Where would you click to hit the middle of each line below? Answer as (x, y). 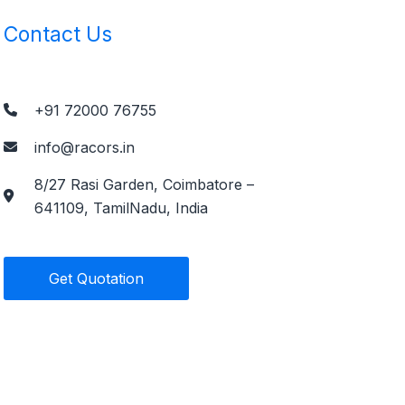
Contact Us (58, 34)
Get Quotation (96, 278)
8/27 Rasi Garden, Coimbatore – (144, 184)
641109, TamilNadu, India (121, 207)
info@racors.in (84, 147)
